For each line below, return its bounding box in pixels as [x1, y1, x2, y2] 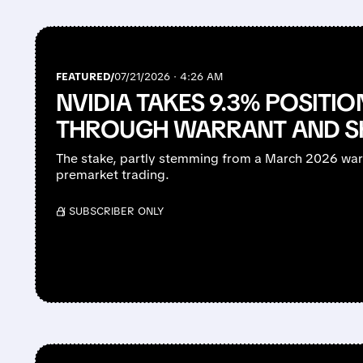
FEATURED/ [56, 70, 115, 84]
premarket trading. [56, 166, 170, 184]
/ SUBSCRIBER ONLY [62, 204, 164, 219]
